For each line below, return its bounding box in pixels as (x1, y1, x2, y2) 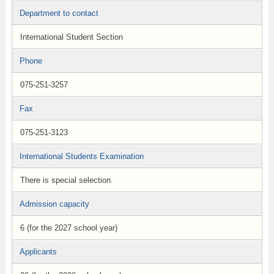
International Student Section (20, 32, 123, 42)
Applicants (19, 247, 57, 256)
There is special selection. (20, 176, 113, 185)
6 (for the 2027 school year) (20, 223, 117, 232)
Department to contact (19, 9, 98, 18)
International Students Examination (19, 152, 144, 161)
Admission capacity (19, 199, 89, 209)
